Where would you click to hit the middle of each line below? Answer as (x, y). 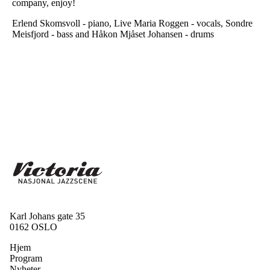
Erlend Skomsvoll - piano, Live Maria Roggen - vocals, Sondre (132, 23)
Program (26, 259)
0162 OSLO (33, 227)
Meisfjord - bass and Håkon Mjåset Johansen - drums (113, 34)
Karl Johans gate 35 (47, 216)
